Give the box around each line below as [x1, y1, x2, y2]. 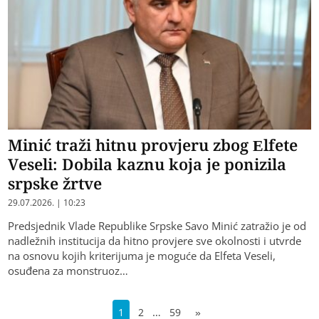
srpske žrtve [8, 172, 103, 194]
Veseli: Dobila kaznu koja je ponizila [8, 153, 287, 175]
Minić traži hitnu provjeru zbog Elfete [8, 134, 298, 156]
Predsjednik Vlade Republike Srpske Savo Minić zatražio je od [8, 219, 307, 234]
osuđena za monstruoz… [8, 263, 129, 278]
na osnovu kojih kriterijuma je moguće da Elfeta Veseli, [8, 249, 276, 263]
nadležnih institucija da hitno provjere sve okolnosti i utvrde [8, 234, 302, 249]
